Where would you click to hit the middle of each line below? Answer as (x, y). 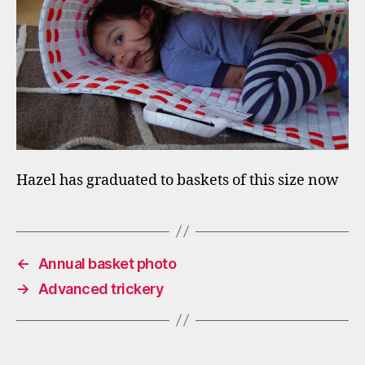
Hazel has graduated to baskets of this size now (178, 180)
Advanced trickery (101, 288)
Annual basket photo (107, 263)
